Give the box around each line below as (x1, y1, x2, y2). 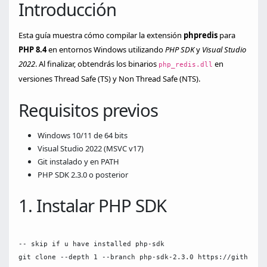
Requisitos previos (18, 98, 158, 122)
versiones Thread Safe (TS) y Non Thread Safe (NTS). (18, 73, 200, 84)
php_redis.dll (159, 60, 213, 69)
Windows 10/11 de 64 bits (38, 130, 128, 141)
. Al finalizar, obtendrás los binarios (35, 58, 159, 69)
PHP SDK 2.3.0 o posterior (38, 169, 128, 180)
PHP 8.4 (18, 44, 46, 55)
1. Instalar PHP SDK (18, 194, 166, 218)
